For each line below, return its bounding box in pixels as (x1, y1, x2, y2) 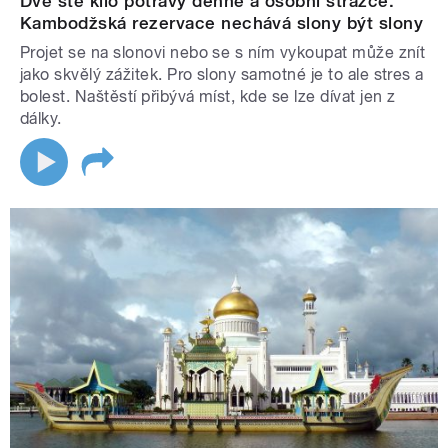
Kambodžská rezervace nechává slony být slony (20, 13, 424, 34)
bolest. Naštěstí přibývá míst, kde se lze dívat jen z (20, 87, 396, 107)
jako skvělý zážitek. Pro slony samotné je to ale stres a (20, 65, 424, 85)
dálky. (20, 109, 62, 129)
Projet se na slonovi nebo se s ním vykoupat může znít (20, 43, 426, 63)
